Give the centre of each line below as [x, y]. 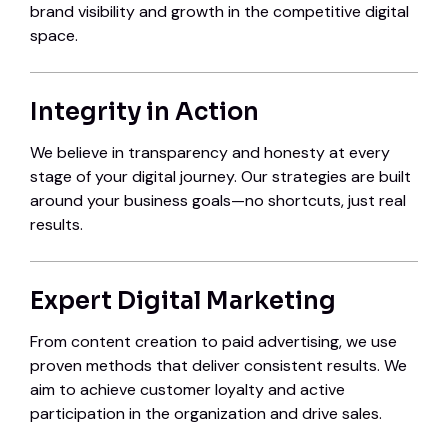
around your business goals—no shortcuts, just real [218, 201]
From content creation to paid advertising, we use [213, 342]
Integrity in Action [144, 112]
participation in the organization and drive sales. [206, 414]
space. [54, 36]
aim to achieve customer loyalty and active [187, 390]
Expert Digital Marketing [183, 301]
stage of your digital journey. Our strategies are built [220, 177]
